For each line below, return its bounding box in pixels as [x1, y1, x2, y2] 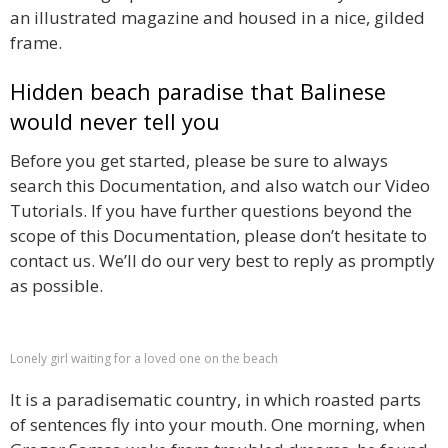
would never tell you [10, 106, 220, 136]
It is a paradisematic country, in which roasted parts [10, 387, 421, 411]
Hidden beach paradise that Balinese [10, 76, 386, 106]
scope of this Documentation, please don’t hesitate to [10, 223, 427, 247]
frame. [10, 31, 62, 55]
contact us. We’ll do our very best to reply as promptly [10, 248, 435, 272]
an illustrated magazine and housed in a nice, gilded [10, 6, 425, 30]
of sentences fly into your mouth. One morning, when [10, 412, 425, 436]
